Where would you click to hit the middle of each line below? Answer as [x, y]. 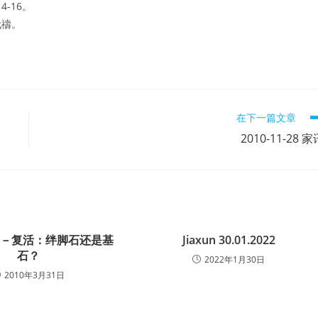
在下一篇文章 [266, 117]
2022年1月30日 [235, 259]
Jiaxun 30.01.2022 [229, 240]
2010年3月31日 [35, 275]
